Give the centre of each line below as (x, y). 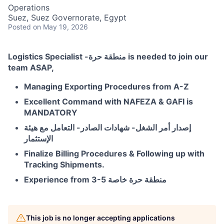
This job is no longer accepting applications (100, 218)
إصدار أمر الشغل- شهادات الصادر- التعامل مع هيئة (107, 128)
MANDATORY (51, 113)
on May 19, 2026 (60, 27)
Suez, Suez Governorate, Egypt (67, 18)
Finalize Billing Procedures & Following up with (114, 154)
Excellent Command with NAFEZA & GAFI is (108, 102)
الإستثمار (38, 139)
